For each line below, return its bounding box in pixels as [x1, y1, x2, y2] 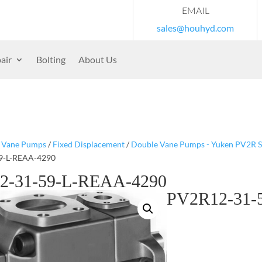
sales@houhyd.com [157, 22, 234, 33]
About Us [78, 54, 117, 65]
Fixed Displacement [52, 139, 125, 149]
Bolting [36, 54, 65, 65]
